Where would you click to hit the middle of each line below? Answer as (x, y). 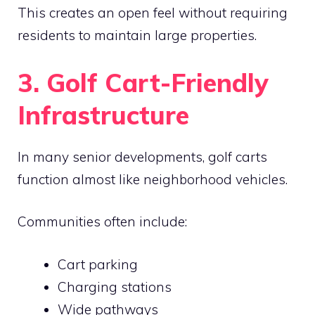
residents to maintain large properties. (137, 35)
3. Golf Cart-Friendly (143, 82)
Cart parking (98, 264)
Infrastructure (103, 115)
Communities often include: (102, 221)
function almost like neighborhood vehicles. (153, 179)
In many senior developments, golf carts (142, 156)
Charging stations (115, 287)
